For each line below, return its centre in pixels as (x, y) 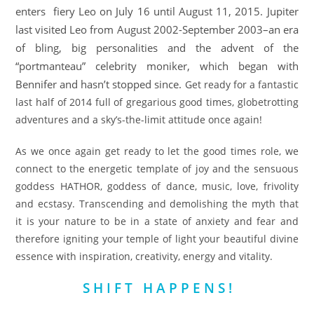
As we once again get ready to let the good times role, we (157, 151)
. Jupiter (279, 11)
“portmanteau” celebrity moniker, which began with (157, 66)
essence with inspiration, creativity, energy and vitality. (144, 256)
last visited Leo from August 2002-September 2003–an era (157, 29)
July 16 (133, 11)
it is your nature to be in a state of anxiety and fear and (157, 221)
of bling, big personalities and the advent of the (157, 47)
